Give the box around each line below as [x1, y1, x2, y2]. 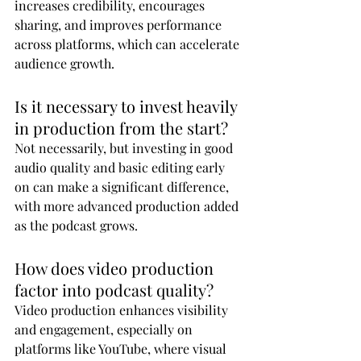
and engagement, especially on [15, 320, 196, 338]
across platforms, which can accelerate [15, 35, 243, 52]
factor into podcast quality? [15, 278, 214, 301]
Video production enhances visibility [15, 301, 231, 318]
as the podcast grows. [15, 216, 138, 234]
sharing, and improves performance [15, 15, 225, 33]
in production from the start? [15, 116, 228, 139]
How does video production [15, 256, 218, 279]
